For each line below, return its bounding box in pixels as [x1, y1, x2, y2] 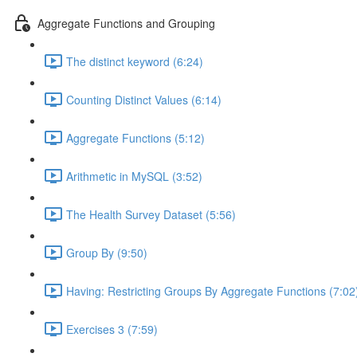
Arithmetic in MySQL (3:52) [66, 167, 202, 184]
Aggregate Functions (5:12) [66, 129, 205, 146]
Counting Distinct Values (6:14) [66, 91, 222, 108]
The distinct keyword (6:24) [66, 53, 203, 69]
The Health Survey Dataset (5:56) [66, 206, 236, 222]
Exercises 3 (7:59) [66, 320, 158, 337]
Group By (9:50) [66, 244, 147, 261]
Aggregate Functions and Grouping [37, 14, 215, 31]
